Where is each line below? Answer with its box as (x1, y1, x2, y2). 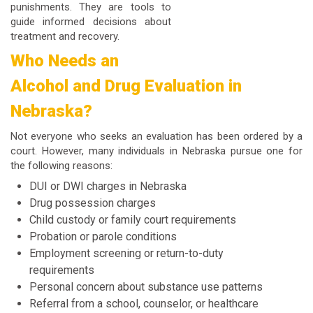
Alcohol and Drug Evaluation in (10, 76, 242, 96)
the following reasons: (10, 159, 112, 173)
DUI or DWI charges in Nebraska (29, 179, 187, 193)
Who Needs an (10, 51, 119, 71)
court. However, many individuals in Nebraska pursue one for (10, 145, 303, 158)
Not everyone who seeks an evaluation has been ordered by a (10, 130, 303, 143)
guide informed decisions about (10, 15, 171, 28)
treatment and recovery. (10, 29, 119, 43)
